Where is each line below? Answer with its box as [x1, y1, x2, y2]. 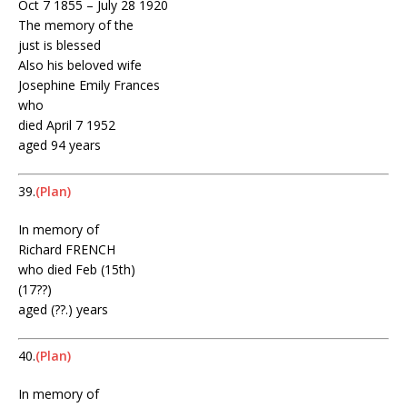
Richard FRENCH [18, 241, 115, 259]
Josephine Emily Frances [18, 76, 160, 94]
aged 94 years [18, 136, 101, 154]
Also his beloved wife [18, 56, 142, 74]
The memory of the [18, 16, 134, 35]
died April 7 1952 [18, 116, 115, 134]
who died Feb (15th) [18, 261, 135, 279]
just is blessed [18, 36, 101, 55]
